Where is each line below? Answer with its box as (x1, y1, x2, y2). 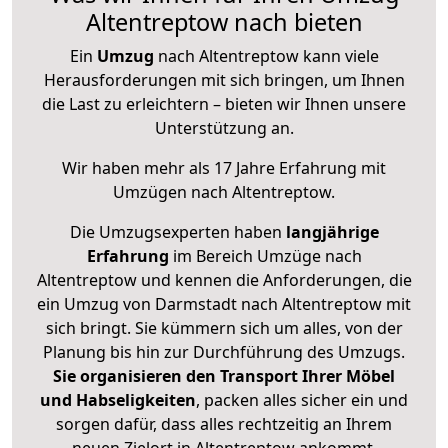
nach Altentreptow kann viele (153, 45, 379, 68)
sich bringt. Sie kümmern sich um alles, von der (45, 317, 403, 340)
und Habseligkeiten (40, 389, 196, 412)
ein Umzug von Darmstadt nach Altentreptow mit (37, 293, 411, 316)
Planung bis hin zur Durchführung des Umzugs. (43, 341, 405, 364)
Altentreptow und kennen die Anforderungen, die (36, 269, 412, 292)
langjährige (285, 221, 379, 244)
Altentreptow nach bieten (85, 6, 363, 39)
